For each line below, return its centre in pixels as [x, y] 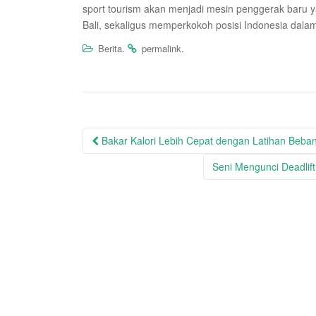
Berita [110, 48]
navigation [127, 159]
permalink [162, 48]
